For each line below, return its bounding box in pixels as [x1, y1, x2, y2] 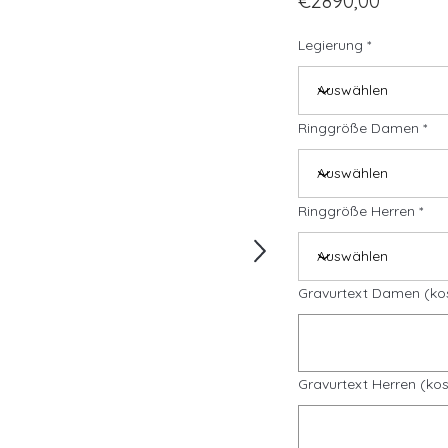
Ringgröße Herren [298, 202, 415, 220]
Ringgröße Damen [298, 119, 419, 137]
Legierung [298, 36, 363, 54]
